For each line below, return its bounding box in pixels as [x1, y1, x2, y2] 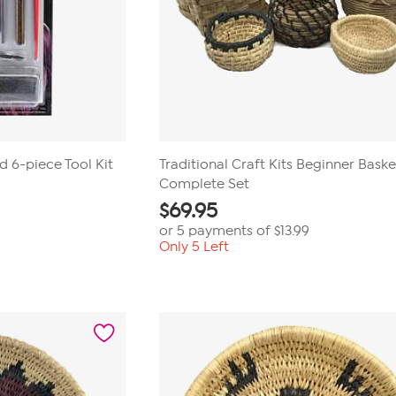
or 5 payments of [159, 223, 275, 239]
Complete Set [159, 176, 250, 192]
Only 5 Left [159, 239, 230, 255]
